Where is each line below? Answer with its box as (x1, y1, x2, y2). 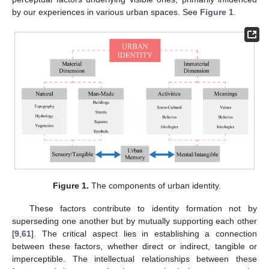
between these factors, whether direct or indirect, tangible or (12, 241, 257, 252)
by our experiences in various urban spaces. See (12, 7, 200, 17)
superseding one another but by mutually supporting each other (12, 216, 257, 226)
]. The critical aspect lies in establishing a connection (31, 229, 257, 239)
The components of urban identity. (89, 181, 222, 191)
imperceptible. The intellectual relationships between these (12, 254, 257, 264)
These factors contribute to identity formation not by (29, 204, 257, 214)
